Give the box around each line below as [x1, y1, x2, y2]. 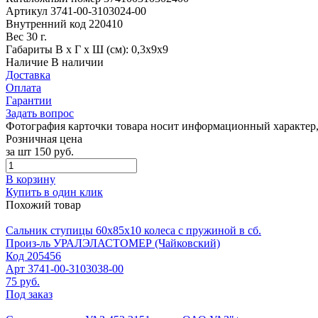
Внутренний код [6, 17, 89, 30]
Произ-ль [6, 236, 53, 249]
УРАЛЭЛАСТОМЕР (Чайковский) [53, 236, 220, 249]
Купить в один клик [6, 185, 103, 198]
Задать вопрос [6, 106, 74, 119]
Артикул [6, 4, 50, 17]
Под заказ [6, 287, 53, 300]
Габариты [6, 43, 55, 55]
